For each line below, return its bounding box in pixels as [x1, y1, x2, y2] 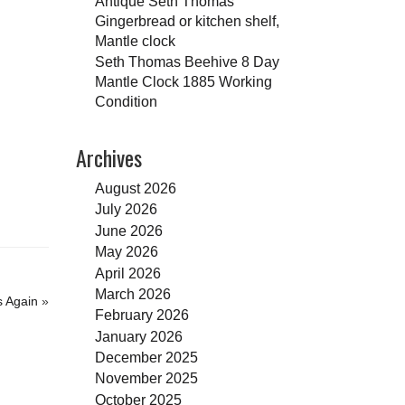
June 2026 [94, 221, 163, 239]
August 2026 [94, 179, 176, 196]
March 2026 [94, 285, 171, 302]
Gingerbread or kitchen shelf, [94, 12, 279, 29]
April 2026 [94, 264, 161, 281]
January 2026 [94, 327, 183, 344]
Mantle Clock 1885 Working [94, 72, 272, 89]
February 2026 [94, 306, 189, 324]
